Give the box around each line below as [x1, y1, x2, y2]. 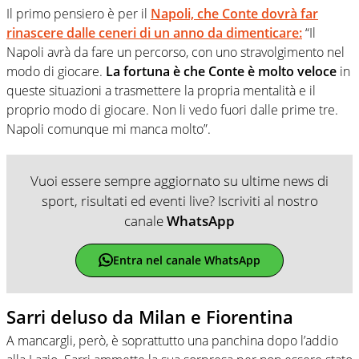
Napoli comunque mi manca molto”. [6, 119, 211, 138]
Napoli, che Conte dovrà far [151, 4, 318, 22]
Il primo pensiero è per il [6, 4, 151, 22]
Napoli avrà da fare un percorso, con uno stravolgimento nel [6, 42, 345, 61]
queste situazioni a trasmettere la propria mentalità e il [6, 81, 316, 99]
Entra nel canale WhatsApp [112, 252, 260, 268]
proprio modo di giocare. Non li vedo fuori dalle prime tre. [6, 100, 338, 119]
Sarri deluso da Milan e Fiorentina [6, 304, 293, 329]
